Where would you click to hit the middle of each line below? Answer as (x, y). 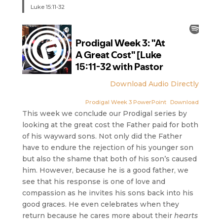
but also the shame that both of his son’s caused (109, 159)
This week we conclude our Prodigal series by (104, 114)
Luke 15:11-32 (48, 7)
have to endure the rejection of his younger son (108, 148)
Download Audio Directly (155, 84)
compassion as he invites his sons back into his (108, 193)
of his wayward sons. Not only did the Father (102, 136)
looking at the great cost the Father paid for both (110, 125)
